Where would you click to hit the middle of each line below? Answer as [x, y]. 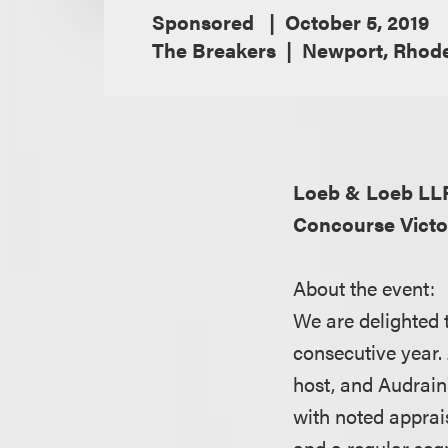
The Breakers [214, 50]
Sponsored [205, 22]
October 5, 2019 [357, 22]
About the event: [364, 288]
